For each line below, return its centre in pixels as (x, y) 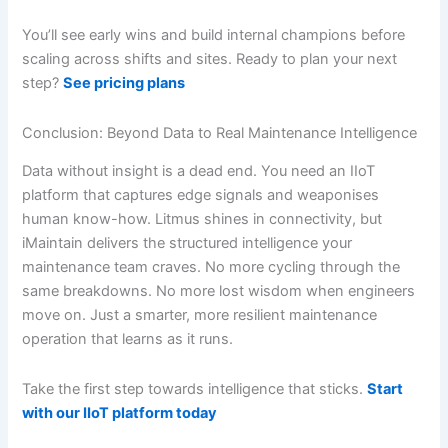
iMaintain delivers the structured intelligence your (187, 243)
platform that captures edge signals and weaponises (201, 195)
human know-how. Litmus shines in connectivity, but (202, 219)
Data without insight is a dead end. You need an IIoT (199, 171)
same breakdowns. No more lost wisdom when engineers (219, 291)
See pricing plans (124, 83)
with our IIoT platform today (120, 412)
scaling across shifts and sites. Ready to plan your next (210, 59)
